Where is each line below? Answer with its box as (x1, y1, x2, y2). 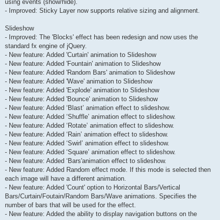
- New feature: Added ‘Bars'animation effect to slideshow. (5, 157, 166, 165)
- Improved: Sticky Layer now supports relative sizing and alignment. (5, 7, 200, 15)
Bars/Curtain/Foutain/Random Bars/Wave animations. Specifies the (5, 192, 196, 200)
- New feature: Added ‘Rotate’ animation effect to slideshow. (5, 122, 174, 130)
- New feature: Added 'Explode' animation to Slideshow (5, 86, 159, 94)
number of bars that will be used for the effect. (5, 201, 136, 209)
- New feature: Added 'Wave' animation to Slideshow (5, 78, 152, 85)
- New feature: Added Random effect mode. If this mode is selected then (5, 166, 211, 174)
